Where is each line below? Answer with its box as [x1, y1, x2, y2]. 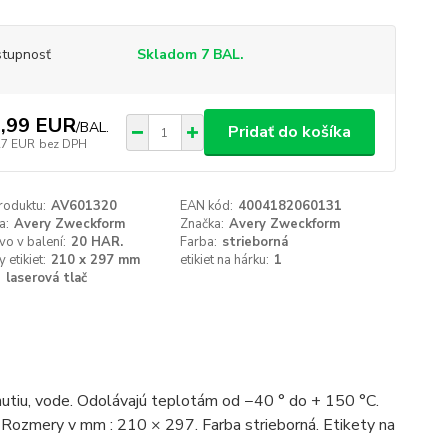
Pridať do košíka [227, 121, 351, 143]
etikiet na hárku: [180, 251, 270, 269]
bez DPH [38, 135, 87, 152]
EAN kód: [180, 197, 234, 215]
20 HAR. [70, 233, 123, 251]
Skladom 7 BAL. [136, 45, 244, 64]
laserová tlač [5, 269, 87, 287]
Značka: [180, 215, 225, 233]
